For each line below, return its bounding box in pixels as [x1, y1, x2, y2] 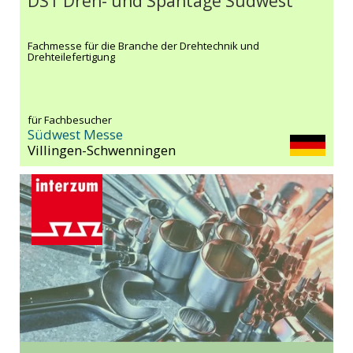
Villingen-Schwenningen [28, 141, 176, 160]
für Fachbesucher [28, 113, 112, 128]
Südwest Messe [28, 125, 123, 144]
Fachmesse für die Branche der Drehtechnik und [28, 39, 259, 54]
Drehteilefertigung [28, 50, 115, 65]
